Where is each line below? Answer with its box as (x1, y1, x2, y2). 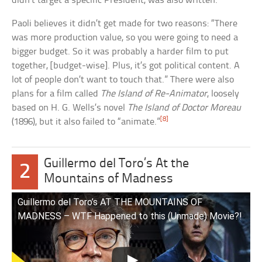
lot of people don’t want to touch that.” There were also (12, 74, 235, 85)
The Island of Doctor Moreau (127, 102, 242, 113)
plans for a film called (12, 88, 101, 99)
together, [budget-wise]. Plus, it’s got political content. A (12, 60, 240, 71)
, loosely (207, 88, 240, 99)
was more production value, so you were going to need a (12, 32, 239, 43)
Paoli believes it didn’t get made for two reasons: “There (12, 18, 238, 29)
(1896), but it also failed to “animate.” (12, 116, 161, 127)
